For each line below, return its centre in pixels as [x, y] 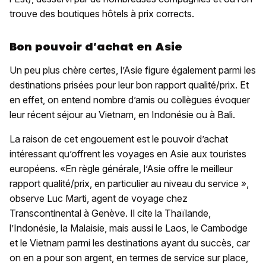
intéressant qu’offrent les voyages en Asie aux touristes [128, 153]
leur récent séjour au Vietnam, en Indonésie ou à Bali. [122, 114]
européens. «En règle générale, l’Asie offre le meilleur [121, 168]
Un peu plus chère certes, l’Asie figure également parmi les [133, 70]
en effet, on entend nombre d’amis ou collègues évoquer [130, 99]
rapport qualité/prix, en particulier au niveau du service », [129, 183]
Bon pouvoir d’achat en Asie [96, 46]
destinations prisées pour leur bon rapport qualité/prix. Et [129, 85]
